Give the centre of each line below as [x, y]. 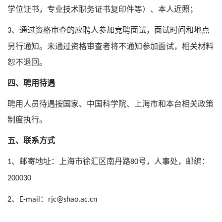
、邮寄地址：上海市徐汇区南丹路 [71, 161]
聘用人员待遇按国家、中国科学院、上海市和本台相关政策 [111, 104]
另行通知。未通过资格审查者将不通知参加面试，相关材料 [111, 46]
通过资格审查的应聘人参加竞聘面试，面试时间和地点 [114, 30]
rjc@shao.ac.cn [73, 200]
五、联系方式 [31, 140]
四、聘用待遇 [31, 83]
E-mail [30, 200]
